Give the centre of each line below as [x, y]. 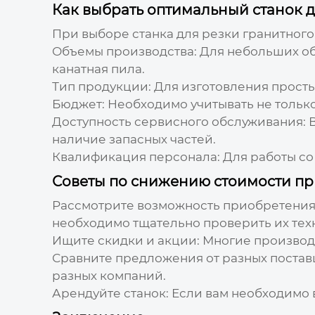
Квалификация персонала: [136, 156]
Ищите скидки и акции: [126, 240]
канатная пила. [98, 69]
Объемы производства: [124, 51]
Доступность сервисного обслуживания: [179, 121]
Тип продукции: [101, 86]
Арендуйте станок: [110, 293]
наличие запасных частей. [134, 139]
